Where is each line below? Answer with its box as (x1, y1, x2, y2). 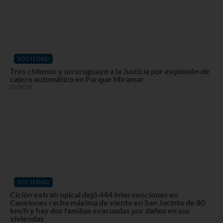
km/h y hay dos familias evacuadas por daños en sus (10, 206, 190, 216)
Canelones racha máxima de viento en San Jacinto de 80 (10, 198, 205, 208)
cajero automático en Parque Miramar (10, 74, 144, 84)
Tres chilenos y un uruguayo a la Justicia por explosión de (10, 66, 210, 76)
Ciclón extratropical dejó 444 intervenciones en (10, 190, 178, 200)
